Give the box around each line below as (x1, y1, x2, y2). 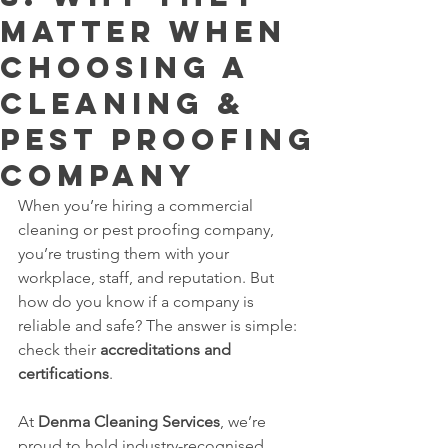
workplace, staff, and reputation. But (18, 267, 278, 287)
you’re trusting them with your (18, 243, 233, 263)
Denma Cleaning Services (38, 411, 220, 431)
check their (18, 339, 100, 359)
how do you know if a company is (18, 291, 258, 311)
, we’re (220, 411, 270, 431)
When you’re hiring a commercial (18, 195, 257, 215)
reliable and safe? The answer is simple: (18, 315, 301, 335)
